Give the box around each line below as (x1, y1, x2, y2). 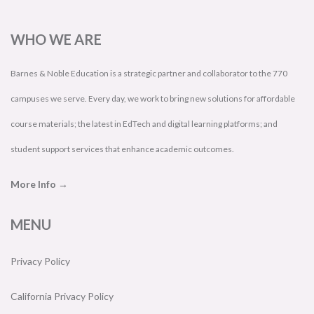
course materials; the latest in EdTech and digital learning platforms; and (11, 118, 278, 129)
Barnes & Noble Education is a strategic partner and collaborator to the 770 (11, 68, 287, 78)
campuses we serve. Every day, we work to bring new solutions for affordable (11, 93, 295, 104)
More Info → (11, 178, 68, 190)
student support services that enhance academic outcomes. (11, 144, 234, 154)
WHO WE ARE (11, 31, 102, 48)
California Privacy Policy (11, 290, 114, 302)
